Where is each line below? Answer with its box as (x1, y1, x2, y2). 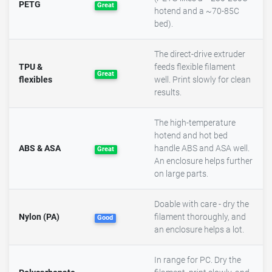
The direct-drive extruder (154, 49, 245, 60)
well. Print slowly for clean (154, 75, 251, 86)
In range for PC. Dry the (154, 255, 241, 266)
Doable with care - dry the (154, 199, 249, 210)
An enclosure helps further (154, 156, 253, 167)
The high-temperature (154, 118, 236, 129)
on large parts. (154, 169, 208, 180)
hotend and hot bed (154, 131, 228, 141)
